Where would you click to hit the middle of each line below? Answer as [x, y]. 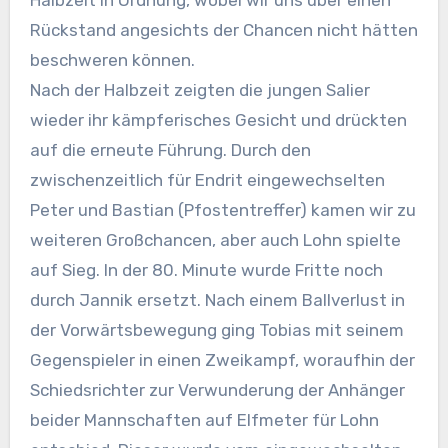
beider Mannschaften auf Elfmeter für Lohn [204, 419]
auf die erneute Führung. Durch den [170, 149]
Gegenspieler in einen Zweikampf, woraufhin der [222, 359]
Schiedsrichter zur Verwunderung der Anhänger [217, 389]
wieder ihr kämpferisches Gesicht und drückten [218, 119]
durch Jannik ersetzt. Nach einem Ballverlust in [217, 299]
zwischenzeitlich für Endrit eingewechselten [207, 179]
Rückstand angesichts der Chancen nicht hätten [223, 29]
